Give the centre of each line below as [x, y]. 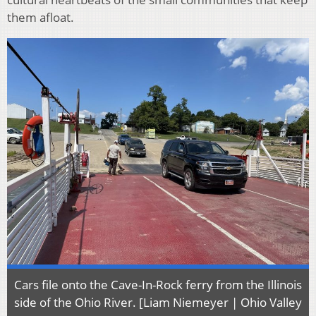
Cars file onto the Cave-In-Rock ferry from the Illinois [158, 285]
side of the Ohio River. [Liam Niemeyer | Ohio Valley [158, 303]
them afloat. [41, 18]
